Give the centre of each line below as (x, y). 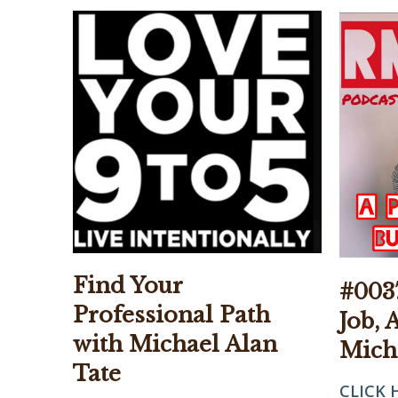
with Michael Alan (175, 345)
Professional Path (171, 315)
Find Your (127, 286)
